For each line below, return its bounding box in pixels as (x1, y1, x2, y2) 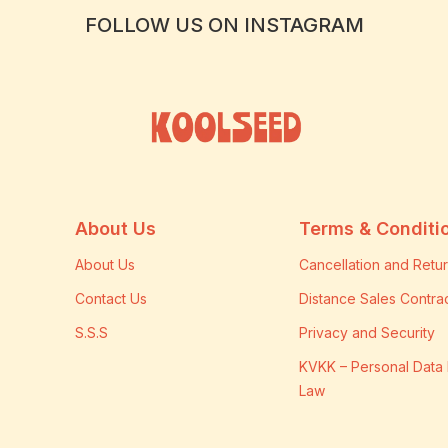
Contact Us (75, 290, 147, 308)
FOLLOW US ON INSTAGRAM (84, 12, 364, 37)
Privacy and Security (298, 324, 435, 342)
